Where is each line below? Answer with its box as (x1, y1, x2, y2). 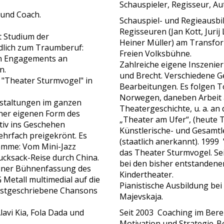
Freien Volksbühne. (119, 48, 191, 59)
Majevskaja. (119, 191, 165, 202)
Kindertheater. (119, 169, 173, 180)
